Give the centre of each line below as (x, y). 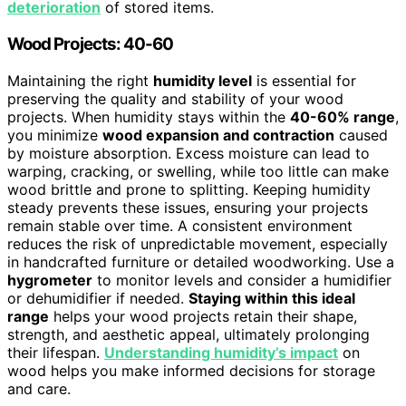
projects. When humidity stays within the (149, 116)
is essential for (304, 80)
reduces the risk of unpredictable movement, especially (198, 243)
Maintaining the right (80, 80)
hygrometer (50, 280)
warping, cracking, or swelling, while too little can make (198, 171)
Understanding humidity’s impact (221, 352)
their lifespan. (56, 352)
